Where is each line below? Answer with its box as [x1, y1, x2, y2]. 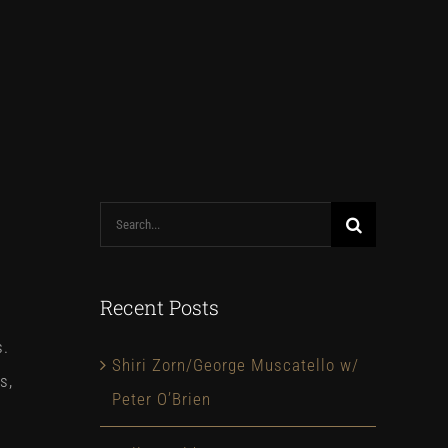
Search [99, 208, 151, 228]
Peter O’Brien [112, 389, 211, 409]
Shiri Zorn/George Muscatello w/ [112, 355, 359, 375]
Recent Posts [100, 294, 219, 320]
